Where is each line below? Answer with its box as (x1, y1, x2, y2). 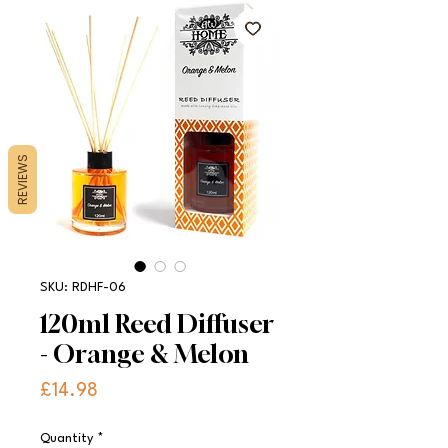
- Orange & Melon (40, 338, 249, 369)
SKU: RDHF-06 (40, 280, 126, 294)
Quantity (40, 431, 93, 445)
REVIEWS (14, 153, 31, 205)
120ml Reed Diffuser (40, 308, 274, 339)
